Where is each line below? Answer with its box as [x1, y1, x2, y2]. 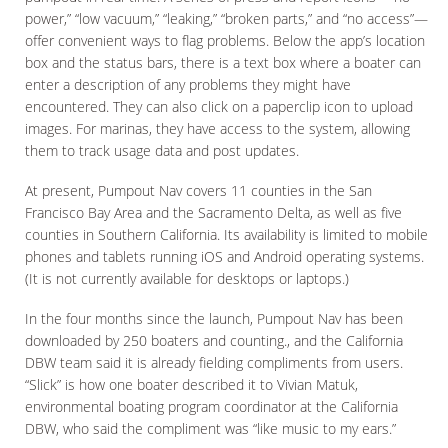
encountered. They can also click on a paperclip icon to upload [25, 97, 413, 116]
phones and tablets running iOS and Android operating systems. [25, 247, 424, 266]
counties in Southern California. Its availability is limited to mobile [25, 225, 428, 244]
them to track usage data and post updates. [25, 141, 299, 160]
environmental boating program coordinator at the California [25, 397, 398, 416]
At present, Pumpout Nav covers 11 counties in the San [25, 181, 372, 200]
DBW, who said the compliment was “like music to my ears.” [25, 419, 396, 438]
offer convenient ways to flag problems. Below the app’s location [25, 31, 425, 50]
